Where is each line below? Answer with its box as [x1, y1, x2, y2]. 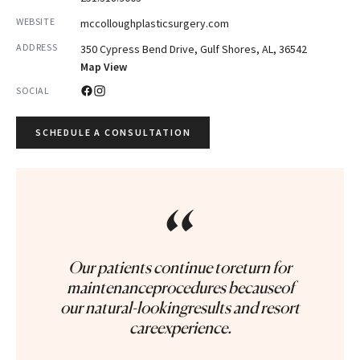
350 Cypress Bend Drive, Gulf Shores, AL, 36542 [80, 42, 307, 56]
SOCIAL [16, 84, 50, 96]
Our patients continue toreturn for [68, 258, 292, 277]
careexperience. [129, 318, 231, 337]
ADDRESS [16, 41, 58, 53]
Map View [80, 59, 127, 74]
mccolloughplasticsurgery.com [80, 16, 229, 31]
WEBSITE [16, 15, 55, 27]
